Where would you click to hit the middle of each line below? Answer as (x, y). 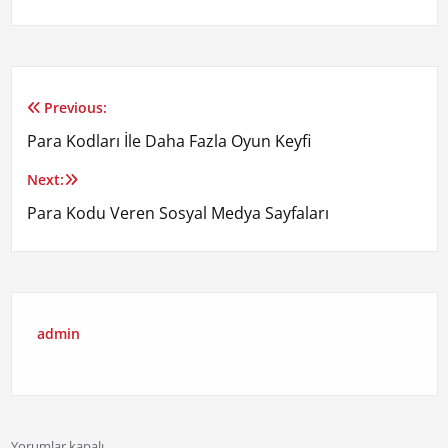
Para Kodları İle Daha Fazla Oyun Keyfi (168, 141)
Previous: (75, 108)
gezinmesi (88, 159)
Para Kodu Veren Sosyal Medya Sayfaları (177, 213)
